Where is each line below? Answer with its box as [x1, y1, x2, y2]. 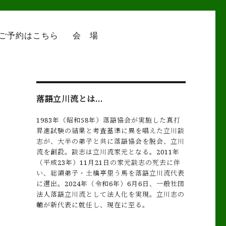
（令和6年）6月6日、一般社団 [87, 179, 185, 188]
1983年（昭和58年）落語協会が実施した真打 [36, 116, 181, 125]
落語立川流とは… [36, 93, 103, 104]
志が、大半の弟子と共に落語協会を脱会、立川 [36, 137, 185, 146]
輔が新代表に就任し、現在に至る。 [36, 200, 149, 209]
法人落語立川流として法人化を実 [36, 190, 142, 199]
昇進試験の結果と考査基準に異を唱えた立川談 [36, 126, 185, 135]
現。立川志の [142, 190, 185, 199]
